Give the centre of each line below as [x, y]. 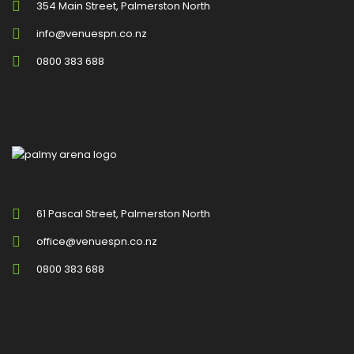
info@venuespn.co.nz [92, 34]
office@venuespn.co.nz [97, 241]
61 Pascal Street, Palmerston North [123, 213]
